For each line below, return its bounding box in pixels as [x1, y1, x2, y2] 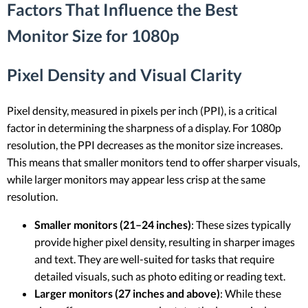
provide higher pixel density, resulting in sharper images [34, 235, 295, 249]
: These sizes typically [191, 218, 291, 232]
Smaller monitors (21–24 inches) [34, 218, 191, 232]
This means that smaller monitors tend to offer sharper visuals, [7, 155, 300, 169]
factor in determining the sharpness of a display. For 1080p [7, 121, 281, 135]
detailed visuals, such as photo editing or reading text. [34, 269, 285, 283]
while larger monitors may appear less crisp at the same [7, 173, 265, 186]
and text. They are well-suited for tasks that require [34, 252, 274, 266]
